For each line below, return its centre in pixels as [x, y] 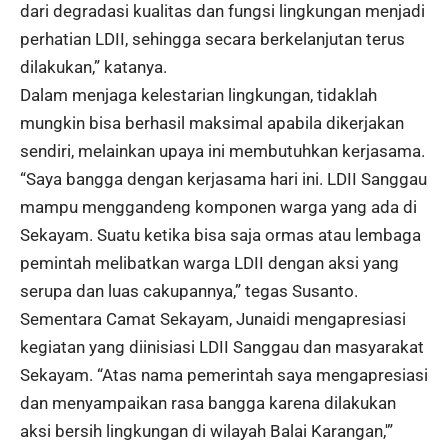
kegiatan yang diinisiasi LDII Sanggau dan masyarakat [222, 347]
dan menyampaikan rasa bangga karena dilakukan [208, 403]
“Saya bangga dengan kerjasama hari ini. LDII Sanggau [223, 179]
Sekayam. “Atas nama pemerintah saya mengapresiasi [224, 375]
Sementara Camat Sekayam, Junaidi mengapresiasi [213, 319]
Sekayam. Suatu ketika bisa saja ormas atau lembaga [220, 235]
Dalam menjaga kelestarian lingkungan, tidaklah [198, 95]
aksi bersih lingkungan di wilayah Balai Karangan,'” [206, 431]
